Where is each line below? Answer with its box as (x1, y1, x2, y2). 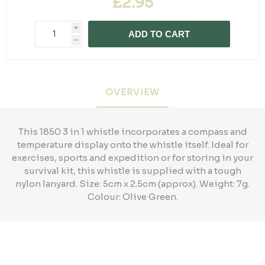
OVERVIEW (105, 86, 160, 98)
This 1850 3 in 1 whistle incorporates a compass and (18, 125, 247, 137)
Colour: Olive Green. (87, 190, 178, 202)
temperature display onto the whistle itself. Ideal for (17, 138, 248, 150)
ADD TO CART (128, 28, 190, 39)
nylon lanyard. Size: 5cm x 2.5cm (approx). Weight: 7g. (15, 177, 250, 189)
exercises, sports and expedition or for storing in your (12, 151, 253, 163)
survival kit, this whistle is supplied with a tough (24, 164, 241, 176)
